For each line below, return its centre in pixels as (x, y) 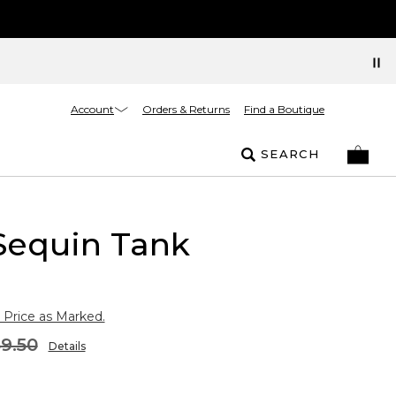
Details (67, 346)
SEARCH (290, 154)
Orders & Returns (186, 109)
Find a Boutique (284, 109)
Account (92, 109)
